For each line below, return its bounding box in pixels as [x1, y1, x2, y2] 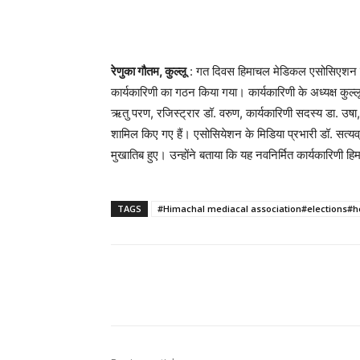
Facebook [149, 279, 190, 292]
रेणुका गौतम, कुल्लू [111, 63, 186, 80]
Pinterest [318, 279, 358, 292]
